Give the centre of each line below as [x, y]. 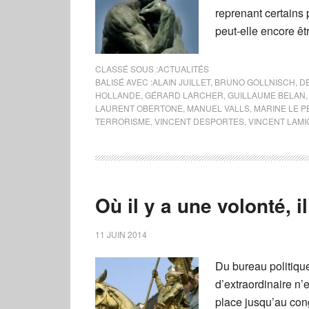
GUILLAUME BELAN [267, 95]
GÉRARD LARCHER [184, 95]
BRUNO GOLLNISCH [255, 82]
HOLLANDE [118, 95]
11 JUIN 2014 [121, 234]
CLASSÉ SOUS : [127, 69]
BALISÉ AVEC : [124, 82]
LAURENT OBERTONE [139, 108]
